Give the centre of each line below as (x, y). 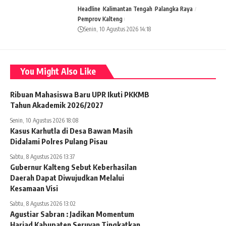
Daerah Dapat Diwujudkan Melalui (67, 177)
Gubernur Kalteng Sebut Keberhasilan (73, 167)
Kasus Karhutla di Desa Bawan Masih (71, 130)
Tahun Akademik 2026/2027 (57, 105)
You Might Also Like (58, 71)
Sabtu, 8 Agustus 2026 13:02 (43, 203)
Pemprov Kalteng (100, 19)
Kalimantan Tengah (128, 9)
